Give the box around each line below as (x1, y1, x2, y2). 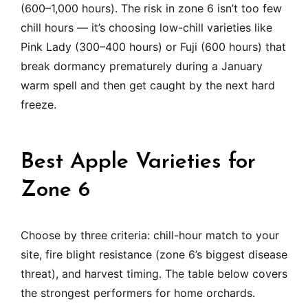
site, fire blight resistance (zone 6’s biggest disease (21, 247, 287, 262)
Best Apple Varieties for (21, 151, 256, 174)
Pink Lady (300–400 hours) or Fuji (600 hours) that (21, 40, 286, 54)
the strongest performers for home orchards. (21, 286, 255, 300)
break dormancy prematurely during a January (21, 59, 263, 74)
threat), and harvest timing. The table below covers (21, 267, 287, 281)
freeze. (21, 98, 56, 112)
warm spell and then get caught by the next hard (21, 78, 275, 93)
